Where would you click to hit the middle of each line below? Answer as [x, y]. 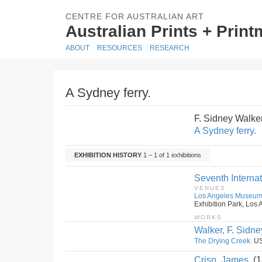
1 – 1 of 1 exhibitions [171, 155]
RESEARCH [170, 48]
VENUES [210, 188]
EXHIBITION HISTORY [108, 155]
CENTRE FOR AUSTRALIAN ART [135, 16]
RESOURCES [120, 48]
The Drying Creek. [223, 241]
